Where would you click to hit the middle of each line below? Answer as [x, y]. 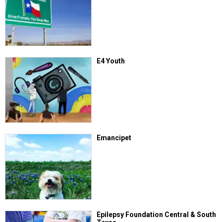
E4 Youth [111, 61]
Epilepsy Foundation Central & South [157, 215]
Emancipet [114, 138]
